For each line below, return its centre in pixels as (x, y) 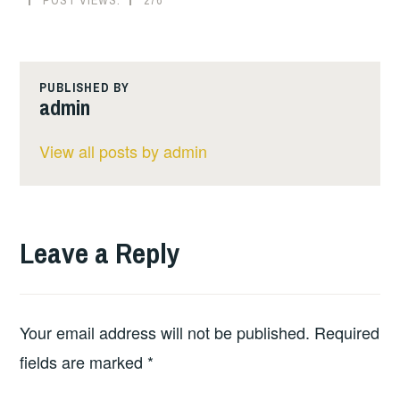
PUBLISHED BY (84, 88)
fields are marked (84, 361)
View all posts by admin (123, 151)
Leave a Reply (100, 254)
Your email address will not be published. (165, 332)
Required (347, 332)
